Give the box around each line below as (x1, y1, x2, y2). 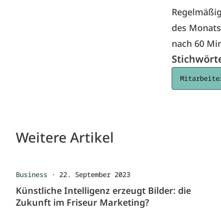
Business (16, 170, 47, 179)
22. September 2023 (59, 170, 130, 179)
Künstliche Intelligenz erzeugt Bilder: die (16, 184, 191, 196)
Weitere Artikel (16, 128, 114, 147)
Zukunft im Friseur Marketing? (16, 196, 149, 208)
